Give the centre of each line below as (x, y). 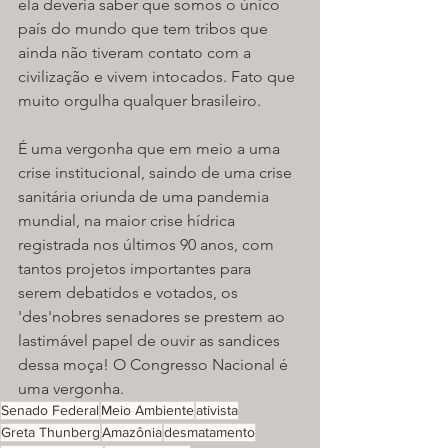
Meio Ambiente (147, 409)
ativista (217, 409)
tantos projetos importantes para (136, 268)
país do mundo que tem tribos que (145, 28)
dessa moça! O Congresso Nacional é (155, 364)
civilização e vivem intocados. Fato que (158, 76)
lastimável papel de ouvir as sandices (151, 340)
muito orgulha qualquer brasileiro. (139, 100)
